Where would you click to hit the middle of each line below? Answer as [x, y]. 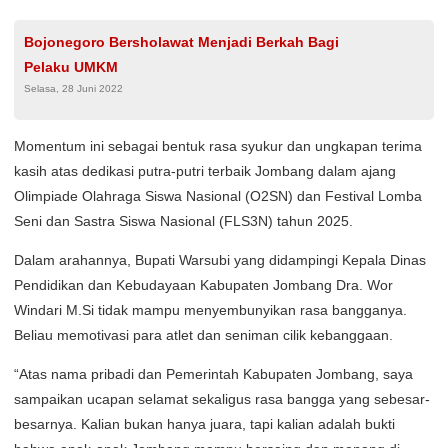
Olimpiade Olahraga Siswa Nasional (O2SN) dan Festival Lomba [218, 195]
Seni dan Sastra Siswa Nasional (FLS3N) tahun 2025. [183, 220]
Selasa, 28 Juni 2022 [73, 88]
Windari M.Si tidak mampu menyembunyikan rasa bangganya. [210, 309]
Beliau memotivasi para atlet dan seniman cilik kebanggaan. [203, 334]
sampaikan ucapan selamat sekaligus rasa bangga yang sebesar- [222, 398]
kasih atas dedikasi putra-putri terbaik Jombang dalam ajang [205, 170]
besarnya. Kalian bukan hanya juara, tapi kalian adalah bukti [204, 423]
